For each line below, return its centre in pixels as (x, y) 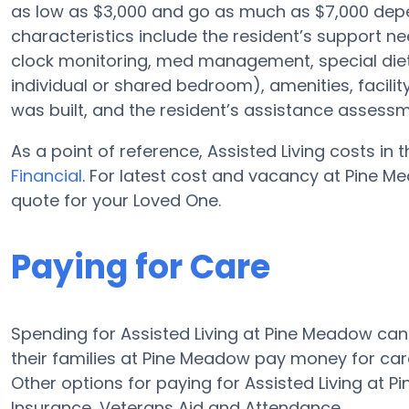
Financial (47, 176)
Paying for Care (141, 267)
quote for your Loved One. (116, 200)
